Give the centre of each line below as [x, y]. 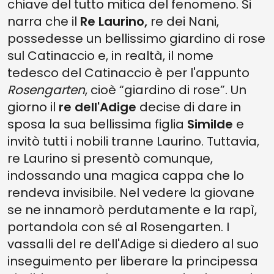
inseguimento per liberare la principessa [133, 261]
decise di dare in [189, 107]
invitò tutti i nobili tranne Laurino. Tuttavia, [133, 141]
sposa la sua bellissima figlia [97, 124]
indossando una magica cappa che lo [126, 176]
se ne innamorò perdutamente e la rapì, [132, 210]
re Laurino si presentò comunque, [110, 158]
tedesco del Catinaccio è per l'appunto [128, 73]
